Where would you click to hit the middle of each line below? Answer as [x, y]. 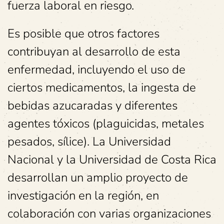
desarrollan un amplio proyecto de [98, 177]
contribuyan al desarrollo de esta [94, 51]
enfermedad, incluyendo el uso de [96, 69]
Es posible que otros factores [83, 33]
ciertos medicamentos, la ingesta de [102, 87]
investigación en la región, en [83, 195]
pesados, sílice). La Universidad [89, 141]
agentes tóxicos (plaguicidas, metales [106, 123]
